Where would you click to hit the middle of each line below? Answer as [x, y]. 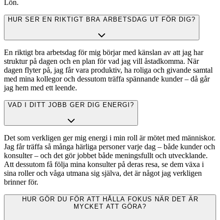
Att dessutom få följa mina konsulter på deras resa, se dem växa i [104, 165]
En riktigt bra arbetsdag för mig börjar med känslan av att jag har [104, 53]
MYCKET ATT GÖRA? [110, 206]
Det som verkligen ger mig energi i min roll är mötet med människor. [110, 138]
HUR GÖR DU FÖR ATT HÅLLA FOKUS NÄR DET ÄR [110, 199]
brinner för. [21, 182]
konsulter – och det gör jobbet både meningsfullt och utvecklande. [106, 156]
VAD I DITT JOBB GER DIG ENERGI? [71, 105]
